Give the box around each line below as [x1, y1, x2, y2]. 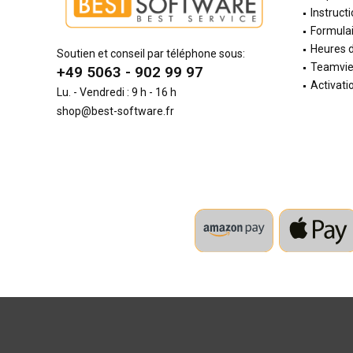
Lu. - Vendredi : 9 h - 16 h [57, 85, 176, 98]
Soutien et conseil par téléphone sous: [57, 46, 245, 60]
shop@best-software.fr [57, 104, 174, 117]
